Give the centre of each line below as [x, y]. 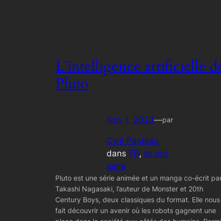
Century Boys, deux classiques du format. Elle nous [138, 200]
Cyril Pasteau [133, 141]
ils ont [156, 154]
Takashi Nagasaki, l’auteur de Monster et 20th [129, 189]
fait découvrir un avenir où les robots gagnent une [136, 211]
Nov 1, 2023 [130, 120]
